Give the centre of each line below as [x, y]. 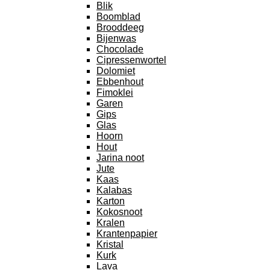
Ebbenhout [120, 81]
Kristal [110, 244]
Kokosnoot [119, 212]
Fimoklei [115, 92]
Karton [111, 201]
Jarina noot [120, 157]
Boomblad [118, 16]
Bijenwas [116, 38]
